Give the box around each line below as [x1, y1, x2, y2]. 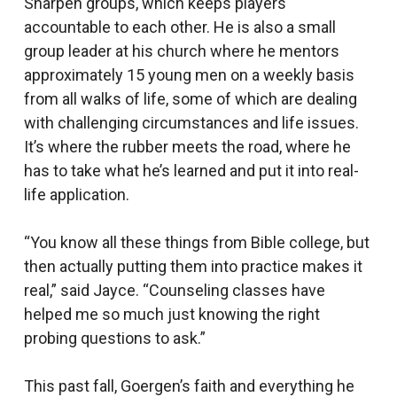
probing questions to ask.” [23, 329, 206, 347]
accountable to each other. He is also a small [23, 18, 336, 36]
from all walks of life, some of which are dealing [23, 90, 357, 108]
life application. [23, 185, 129, 204]
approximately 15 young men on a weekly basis [23, 66, 354, 84]
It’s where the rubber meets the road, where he [23, 137, 351, 156]
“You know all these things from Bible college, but [23, 233, 370, 252]
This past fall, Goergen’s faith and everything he [23, 377, 354, 395]
